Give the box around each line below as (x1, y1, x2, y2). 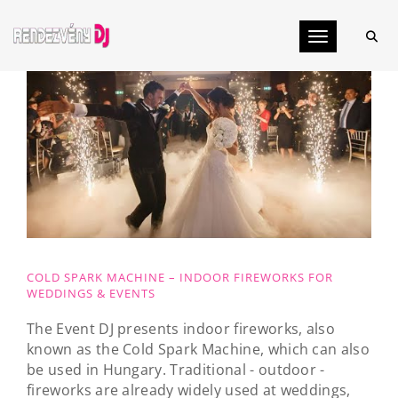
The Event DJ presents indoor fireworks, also (27, 318, 336, 338)
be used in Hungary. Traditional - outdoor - (27, 359, 325, 379)
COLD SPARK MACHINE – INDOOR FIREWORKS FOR (27, 269, 333, 286)
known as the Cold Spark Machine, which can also (27, 338, 370, 359)
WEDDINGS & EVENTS (27, 285, 155, 302)
